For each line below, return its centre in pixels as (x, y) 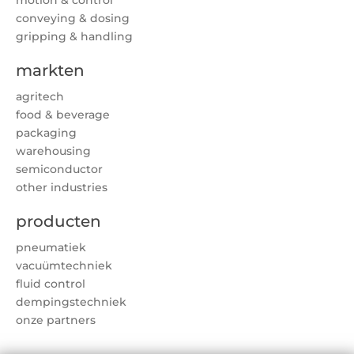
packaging (46, 132)
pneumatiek (51, 247)
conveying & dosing (73, 18)
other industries (62, 187)
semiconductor (59, 169)
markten (50, 70)
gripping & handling (74, 36)
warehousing (53, 151)
